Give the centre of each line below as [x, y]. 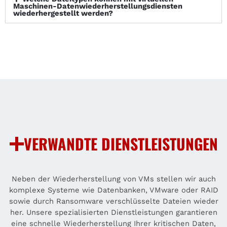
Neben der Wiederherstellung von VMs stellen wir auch [113, 179]
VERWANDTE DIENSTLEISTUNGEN [121, 143]
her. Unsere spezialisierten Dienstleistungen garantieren [113, 212]
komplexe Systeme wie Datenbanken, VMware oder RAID [113, 190]
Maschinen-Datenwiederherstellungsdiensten [98, 6]
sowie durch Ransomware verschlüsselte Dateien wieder [113, 201]
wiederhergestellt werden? [63, 13]
